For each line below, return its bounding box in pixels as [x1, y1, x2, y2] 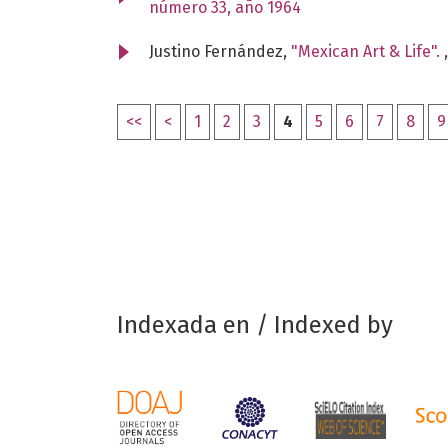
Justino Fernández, [149, 41, 291, 61]
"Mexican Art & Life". [291, 41, 444, 61]
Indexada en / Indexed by [117, 310, 393, 339]
